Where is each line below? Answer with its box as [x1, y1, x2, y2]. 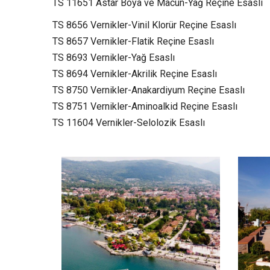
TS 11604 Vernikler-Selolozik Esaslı [52, 117, 205, 128]
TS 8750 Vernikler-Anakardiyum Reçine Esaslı [52, 84, 245, 96]
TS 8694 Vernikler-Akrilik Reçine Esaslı [52, 68, 217, 80]
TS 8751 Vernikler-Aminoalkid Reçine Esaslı [52, 101, 237, 112]
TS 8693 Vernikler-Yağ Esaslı [52, 52, 175, 63]
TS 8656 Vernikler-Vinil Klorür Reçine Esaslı [52, 19, 236, 31]
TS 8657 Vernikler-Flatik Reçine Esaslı [52, 36, 214, 47]
